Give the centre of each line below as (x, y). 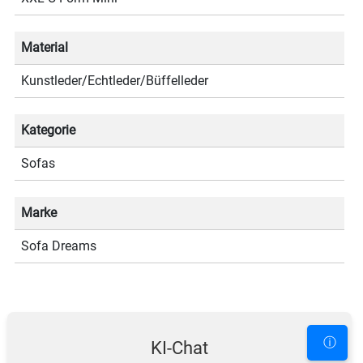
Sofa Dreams (59, 246)
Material (45, 47)
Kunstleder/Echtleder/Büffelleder (115, 81)
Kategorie (49, 130)
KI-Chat (180, 348)
